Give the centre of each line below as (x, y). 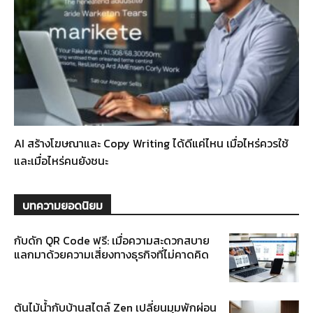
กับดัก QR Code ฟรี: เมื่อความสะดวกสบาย (112, 241)
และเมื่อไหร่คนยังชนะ (61, 161)
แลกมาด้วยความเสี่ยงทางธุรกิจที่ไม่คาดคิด (111, 255)
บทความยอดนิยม (63, 206)
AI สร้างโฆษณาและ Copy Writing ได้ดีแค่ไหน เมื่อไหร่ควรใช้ (151, 144)
